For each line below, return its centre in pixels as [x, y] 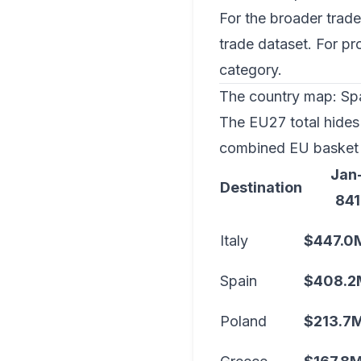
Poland [243, 321]
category [249, 70]
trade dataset [263, 44]
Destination [261, 187]
